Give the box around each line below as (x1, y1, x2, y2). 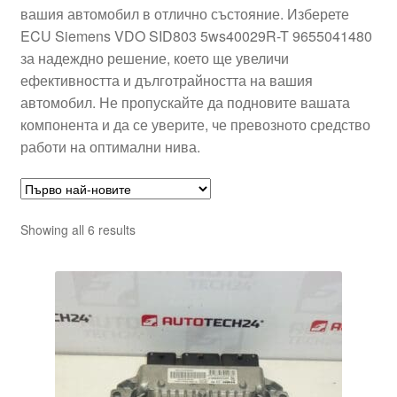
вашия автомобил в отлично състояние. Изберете (19, 4, 349, 25)
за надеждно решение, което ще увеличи (19, 48, 289, 69)
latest (134, 258, 165, 276)
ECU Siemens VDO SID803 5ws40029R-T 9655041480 (19, 26, 372, 47)
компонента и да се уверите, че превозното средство (19, 114, 370, 136)
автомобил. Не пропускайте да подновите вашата (19, 92, 350, 113)
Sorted (134, 219, 172, 237)
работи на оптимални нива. (19, 136, 200, 158)
